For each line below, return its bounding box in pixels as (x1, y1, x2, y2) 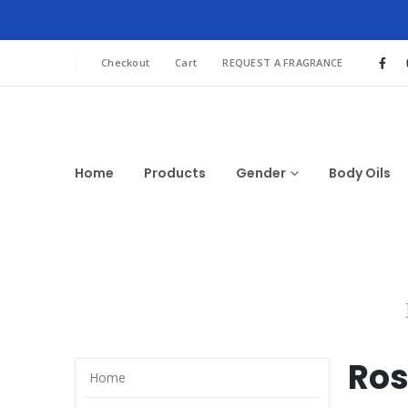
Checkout (101, 56, 150, 69)
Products (144, 164, 206, 182)
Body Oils (329, 164, 391, 182)
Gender (236, 164, 286, 182)
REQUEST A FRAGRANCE (222, 56, 343, 69)
